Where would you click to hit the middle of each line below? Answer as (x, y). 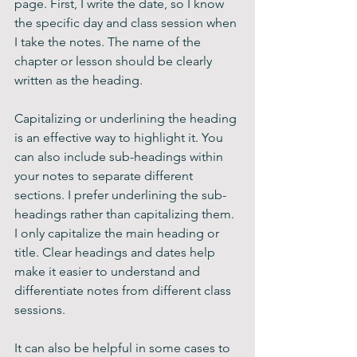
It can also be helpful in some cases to (124, 348)
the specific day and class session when (127, 23)
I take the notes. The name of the (109, 42)
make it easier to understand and (109, 271)
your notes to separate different (105, 176)
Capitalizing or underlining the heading (127, 118)
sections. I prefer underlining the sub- (120, 195)
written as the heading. (78, 80)
